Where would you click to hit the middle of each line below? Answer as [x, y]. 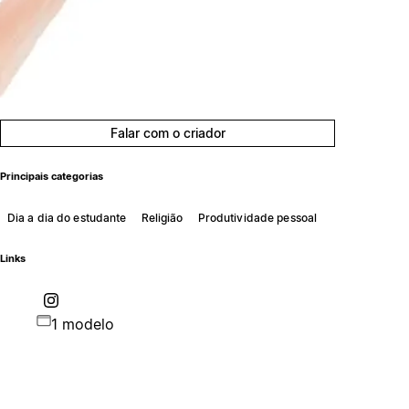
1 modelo [82, 324]
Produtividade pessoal [257, 217]
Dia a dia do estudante [67, 217]
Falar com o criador [168, 133]
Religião [162, 217]
